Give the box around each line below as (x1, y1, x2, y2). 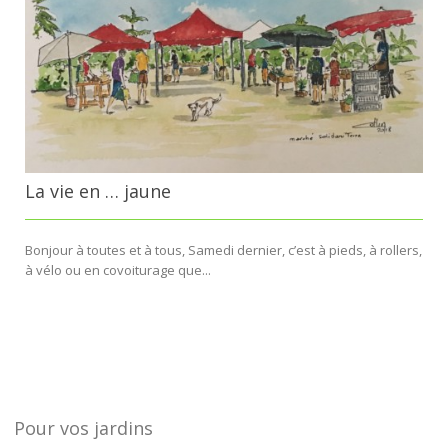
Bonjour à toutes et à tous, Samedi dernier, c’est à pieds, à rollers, (25, 241, 422, 260)
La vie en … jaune (25, 179, 171, 204)
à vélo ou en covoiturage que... (25, 261, 211, 280)
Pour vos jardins (14, 416, 153, 441)
